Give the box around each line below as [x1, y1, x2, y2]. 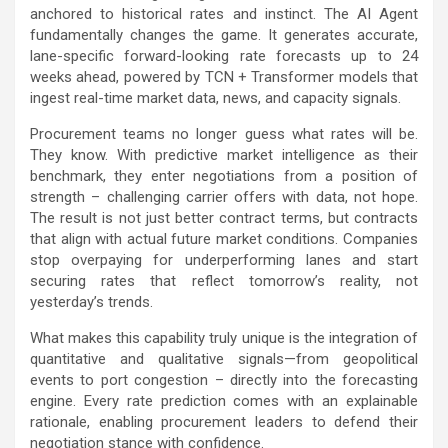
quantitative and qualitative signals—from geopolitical [30, 349, 418, 368]
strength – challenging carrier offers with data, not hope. [30, 187, 418, 206]
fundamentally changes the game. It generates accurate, [30, 25, 418, 44]
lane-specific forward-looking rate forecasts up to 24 [30, 46, 418, 65]
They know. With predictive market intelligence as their [30, 145, 418, 164]
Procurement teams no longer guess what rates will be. [30, 124, 418, 143]
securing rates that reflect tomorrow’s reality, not [30, 271, 418, 290]
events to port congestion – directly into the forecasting [30, 370, 418, 389]
